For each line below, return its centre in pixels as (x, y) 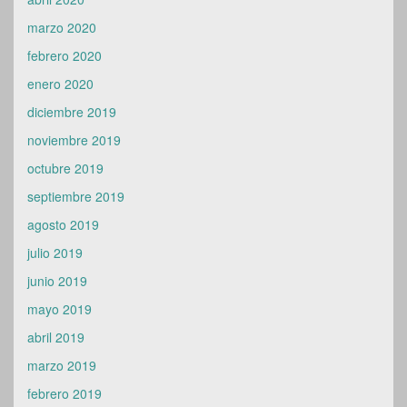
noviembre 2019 (74, 140)
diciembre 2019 (72, 112)
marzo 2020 (62, 27)
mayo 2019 (60, 309)
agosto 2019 (63, 224)
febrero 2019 (65, 393)
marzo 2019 (62, 365)
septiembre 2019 (76, 196)
